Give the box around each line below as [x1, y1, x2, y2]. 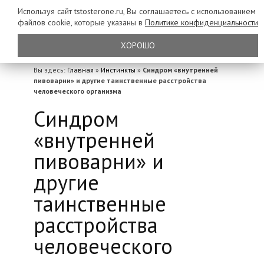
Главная [67, 65, 94, 74]
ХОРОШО [121, 40, 155, 51]
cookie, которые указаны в [48, 17, 145, 28]
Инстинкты [100, 65, 136, 74]
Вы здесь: [33, 65, 67, 74]
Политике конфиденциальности [145, 17, 258, 28]
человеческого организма [33, 87, 121, 95]
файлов [18, 17, 48, 28]
